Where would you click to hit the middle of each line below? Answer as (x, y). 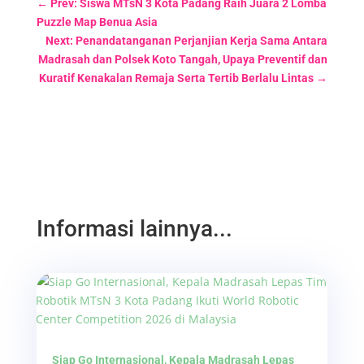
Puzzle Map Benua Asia (97, 22)
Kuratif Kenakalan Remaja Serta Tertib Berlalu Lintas (177, 78)
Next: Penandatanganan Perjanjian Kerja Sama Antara (187, 40)
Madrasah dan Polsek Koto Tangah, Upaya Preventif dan (183, 59)
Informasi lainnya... (134, 228)
